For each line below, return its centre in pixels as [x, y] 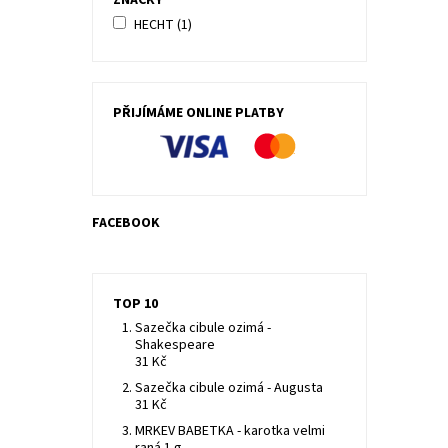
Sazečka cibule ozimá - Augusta [229, 388]
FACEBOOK [125, 223]
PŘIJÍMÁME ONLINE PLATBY [198, 113]
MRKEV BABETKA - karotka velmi [230, 431]
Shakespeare [175, 345]
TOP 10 [135, 304]
